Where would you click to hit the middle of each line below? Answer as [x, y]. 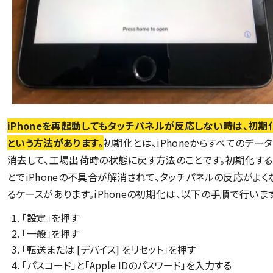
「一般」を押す [50, 233]
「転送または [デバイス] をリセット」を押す [109, 249]
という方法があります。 [55, 142]
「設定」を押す [50, 217]
